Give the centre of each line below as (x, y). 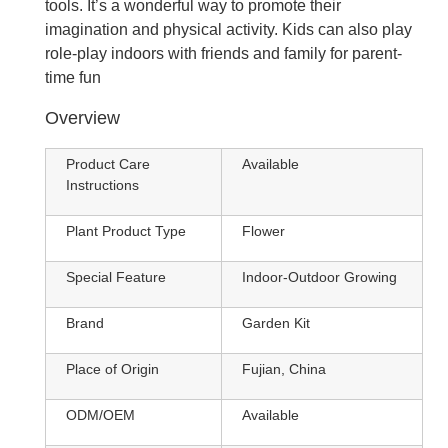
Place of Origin (112, 368)
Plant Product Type (126, 230)
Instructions (102, 184)
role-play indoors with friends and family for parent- (223, 53)
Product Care (108, 163)
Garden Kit (276, 322)
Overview (82, 117)
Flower (263, 230)
